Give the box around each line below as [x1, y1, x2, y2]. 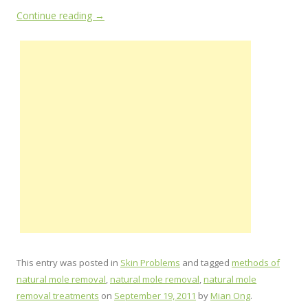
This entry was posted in [16, 256, 120, 269]
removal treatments [16, 289, 99, 302]
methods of [232, 256, 280, 269]
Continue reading [16, 9, 95, 22]
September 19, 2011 [114, 289, 196, 302]
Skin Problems [120, 256, 180, 269]
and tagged [180, 256, 232, 269]
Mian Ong [210, 289, 250, 302]
